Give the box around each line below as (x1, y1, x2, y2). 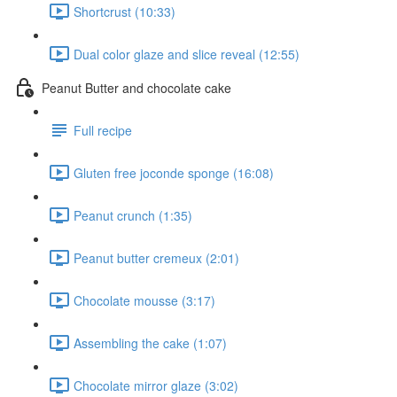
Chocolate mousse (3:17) (74, 291, 215, 309)
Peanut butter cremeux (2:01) (74, 248, 239, 267)
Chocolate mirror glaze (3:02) (74, 376, 238, 394)
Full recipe (74, 121, 132, 139)
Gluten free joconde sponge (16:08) (74, 163, 274, 182)
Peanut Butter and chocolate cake (42, 78, 231, 97)
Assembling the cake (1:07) (74, 333, 227, 352)
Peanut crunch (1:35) (74, 206, 192, 224)
